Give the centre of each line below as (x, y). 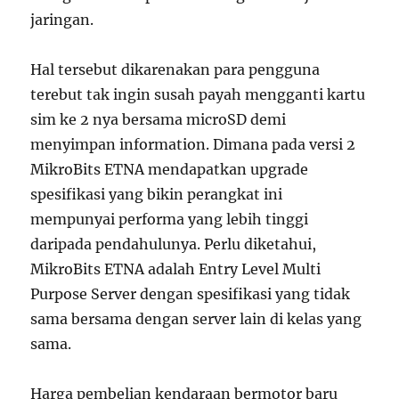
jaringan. (62, 19)
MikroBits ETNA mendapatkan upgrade (170, 169)
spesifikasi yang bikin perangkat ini (157, 194)
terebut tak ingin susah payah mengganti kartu (198, 94)
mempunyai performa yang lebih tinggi (170, 219)
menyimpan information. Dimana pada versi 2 (193, 144)
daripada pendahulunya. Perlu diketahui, (174, 244)
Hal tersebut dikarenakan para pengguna (175, 69)
